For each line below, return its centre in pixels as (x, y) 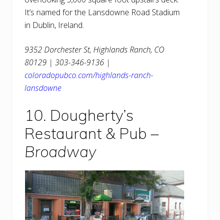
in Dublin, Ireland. (54, 25)
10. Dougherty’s (79, 115)
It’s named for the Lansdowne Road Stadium (102, 13)
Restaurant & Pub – (92, 134)
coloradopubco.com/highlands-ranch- (89, 75)
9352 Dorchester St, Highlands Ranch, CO (94, 50)
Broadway (60, 152)
